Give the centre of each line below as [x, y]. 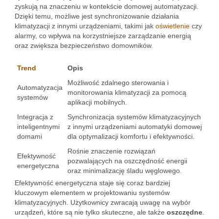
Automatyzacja [40, 88]
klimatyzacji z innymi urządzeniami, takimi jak [85, 26]
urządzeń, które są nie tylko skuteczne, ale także [91, 212]
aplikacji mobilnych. [97, 102]
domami [30, 136]
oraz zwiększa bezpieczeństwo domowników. [84, 45]
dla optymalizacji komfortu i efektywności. [131, 136]
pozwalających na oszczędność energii [127, 161]
